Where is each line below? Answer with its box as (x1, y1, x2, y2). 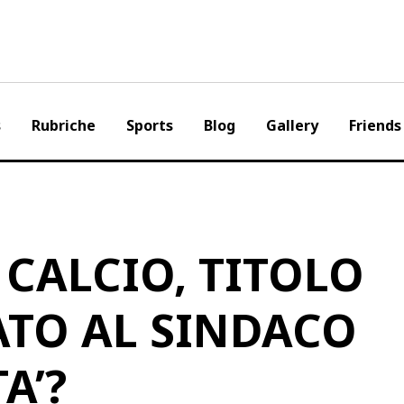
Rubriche (31, 115, 96, 135)
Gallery (265, 115, 318, 135)
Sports (125, 115, 173, 135)
